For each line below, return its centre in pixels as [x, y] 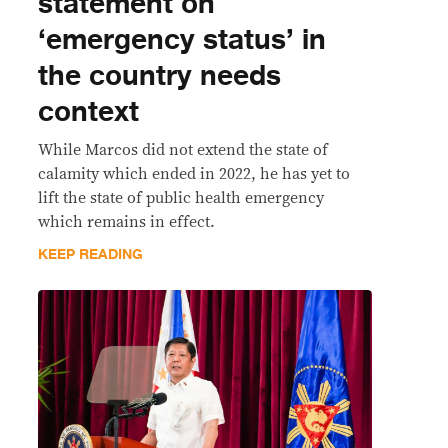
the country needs [159, 76]
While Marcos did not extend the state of [183, 150]
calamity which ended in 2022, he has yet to [194, 174]
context [88, 112]
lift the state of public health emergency [181, 198]
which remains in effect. [126, 222]
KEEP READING [90, 254]
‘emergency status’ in [182, 40]
